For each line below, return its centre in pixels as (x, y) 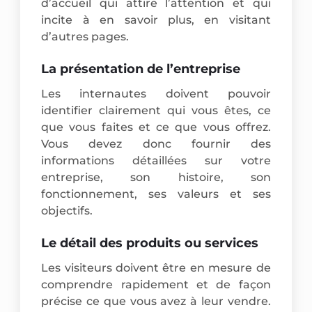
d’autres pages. (85, 36)
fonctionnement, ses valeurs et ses (156, 194)
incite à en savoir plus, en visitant (156, 19)
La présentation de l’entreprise (141, 69)
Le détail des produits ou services (150, 243)
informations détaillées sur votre (156, 160)
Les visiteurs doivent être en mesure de (156, 267)
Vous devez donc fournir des (156, 143)
